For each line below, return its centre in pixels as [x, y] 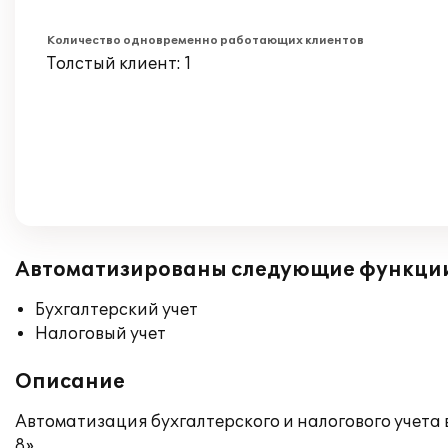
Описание [70, 382]
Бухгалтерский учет [116, 310]
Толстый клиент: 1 [119, 64]
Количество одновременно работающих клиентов [205, 40]
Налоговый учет [100, 334]
